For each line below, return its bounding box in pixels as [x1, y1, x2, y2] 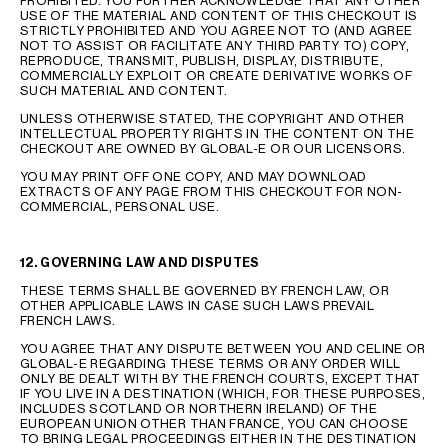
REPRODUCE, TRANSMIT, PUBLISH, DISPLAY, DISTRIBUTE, [20, 53, 383, 68]
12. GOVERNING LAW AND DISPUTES [20, 255, 260, 270]
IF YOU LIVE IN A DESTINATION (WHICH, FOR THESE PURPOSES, [20, 386, 426, 401]
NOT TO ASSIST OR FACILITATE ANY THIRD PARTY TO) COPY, [20, 38, 410, 53]
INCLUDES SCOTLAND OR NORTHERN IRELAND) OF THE [20, 401, 378, 416]
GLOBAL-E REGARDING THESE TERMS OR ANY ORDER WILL [20, 356, 401, 371]
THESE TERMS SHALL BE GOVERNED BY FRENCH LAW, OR [20, 283, 389, 298]
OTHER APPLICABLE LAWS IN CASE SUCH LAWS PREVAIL [20, 298, 374, 313]
